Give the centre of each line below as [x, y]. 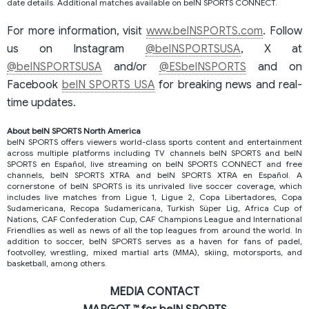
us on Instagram [76, 49]
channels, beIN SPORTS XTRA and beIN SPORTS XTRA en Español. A [154, 175]
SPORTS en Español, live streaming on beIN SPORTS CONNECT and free [154, 163]
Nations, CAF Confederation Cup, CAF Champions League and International [154, 219]
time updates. [41, 102]
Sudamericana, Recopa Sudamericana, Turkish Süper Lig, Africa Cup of [154, 208]
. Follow [283, 31]
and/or [131, 67]
